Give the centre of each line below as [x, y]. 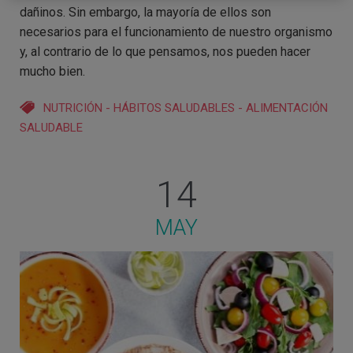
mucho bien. [52, 71]
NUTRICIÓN [73, 108]
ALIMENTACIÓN [287, 108]
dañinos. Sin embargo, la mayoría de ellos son [145, 12]
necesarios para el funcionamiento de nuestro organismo [176, 32]
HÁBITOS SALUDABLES [174, 108]
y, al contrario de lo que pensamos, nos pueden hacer [165, 51]
